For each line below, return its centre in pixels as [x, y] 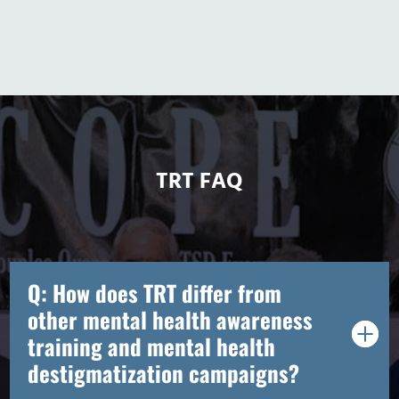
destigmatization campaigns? [164, 372]
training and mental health [152, 346]
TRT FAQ [199, 182]
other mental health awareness [171, 319]
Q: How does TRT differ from [155, 292]
